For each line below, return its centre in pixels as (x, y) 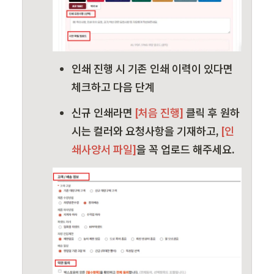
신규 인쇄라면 (102, 113)
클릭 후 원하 (213, 113)
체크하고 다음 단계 (113, 87)
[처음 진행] (159, 113)
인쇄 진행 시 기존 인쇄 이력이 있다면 (152, 69)
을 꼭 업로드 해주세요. (186, 150)
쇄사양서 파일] (104, 150)
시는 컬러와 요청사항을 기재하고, (146, 131)
